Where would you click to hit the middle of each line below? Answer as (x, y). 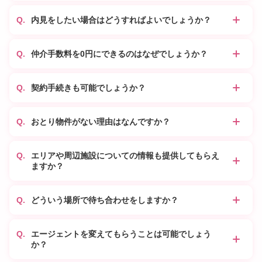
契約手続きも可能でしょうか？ (88, 88)
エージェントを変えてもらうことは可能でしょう (121, 234)
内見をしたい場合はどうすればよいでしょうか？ (121, 20)
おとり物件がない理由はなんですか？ (101, 122)
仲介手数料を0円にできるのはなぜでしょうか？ (119, 54)
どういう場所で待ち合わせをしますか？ (105, 200)
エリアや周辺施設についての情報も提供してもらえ (125, 156)
